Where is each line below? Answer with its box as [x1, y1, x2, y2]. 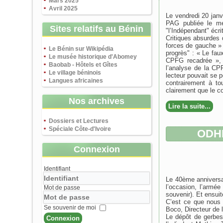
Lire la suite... [168, 103, 211, 110]
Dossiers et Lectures [49, 117, 109, 124]
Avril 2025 [49, 5, 78, 12]
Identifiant [44, 165, 70, 172]
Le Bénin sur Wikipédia [49, 45, 113, 52]
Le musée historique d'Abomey [49, 53, 137, 60]
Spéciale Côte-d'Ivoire [49, 125, 111, 132]
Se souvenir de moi [44, 204, 96, 211]
